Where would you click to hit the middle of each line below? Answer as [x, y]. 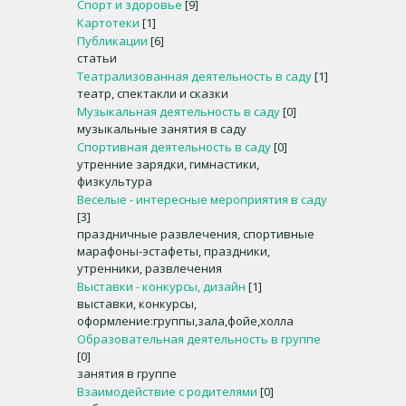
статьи [97, 58]
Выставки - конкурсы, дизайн [161, 286]
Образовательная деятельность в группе [199, 339]
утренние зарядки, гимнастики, [168, 164]
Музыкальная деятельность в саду [179, 111]
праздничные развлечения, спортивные [196, 234]
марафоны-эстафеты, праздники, [174, 251]
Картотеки [108, 23]
